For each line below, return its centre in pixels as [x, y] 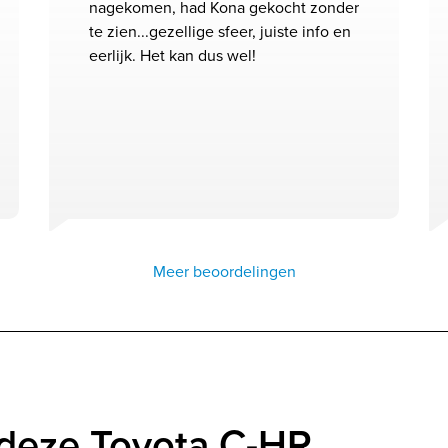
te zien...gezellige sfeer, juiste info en [220, 31]
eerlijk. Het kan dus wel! [172, 55]
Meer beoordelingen [224, 271]
